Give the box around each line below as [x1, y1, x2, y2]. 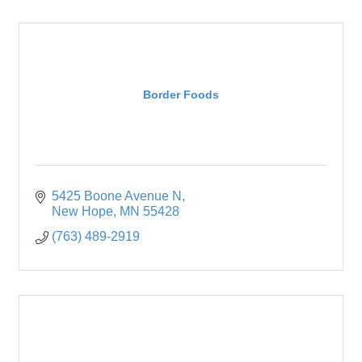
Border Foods [143, 87, 219, 101]
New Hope [52, 204, 113, 219]
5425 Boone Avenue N [52, 189, 182, 204]
